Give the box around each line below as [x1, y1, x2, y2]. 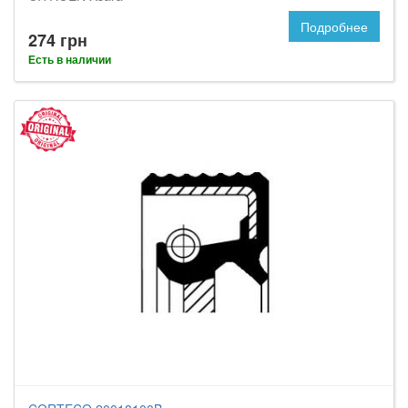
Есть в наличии [28, 51, 111, 67]
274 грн [28, 28, 87, 52]
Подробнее [301, 17, 368, 36]
